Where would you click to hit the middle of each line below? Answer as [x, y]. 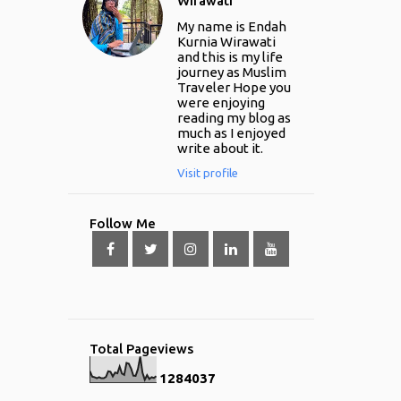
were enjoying [221, 103]
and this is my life [230, 57]
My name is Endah [231, 27]
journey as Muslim [231, 73]
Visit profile [207, 172]
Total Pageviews [141, 348]
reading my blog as [234, 118]
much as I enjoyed [231, 133]
